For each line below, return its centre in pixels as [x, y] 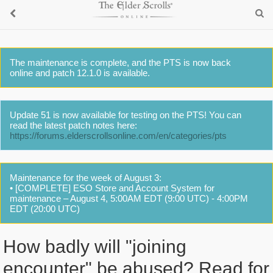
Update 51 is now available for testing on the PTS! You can [126, 115]
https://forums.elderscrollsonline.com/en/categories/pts [118, 136]
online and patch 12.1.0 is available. [80, 73]
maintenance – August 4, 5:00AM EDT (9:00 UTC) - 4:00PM [129, 198]
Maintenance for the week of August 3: [86, 178]
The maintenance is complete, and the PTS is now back [120, 62]
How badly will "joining [95, 247]
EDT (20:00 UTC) [45, 209]
